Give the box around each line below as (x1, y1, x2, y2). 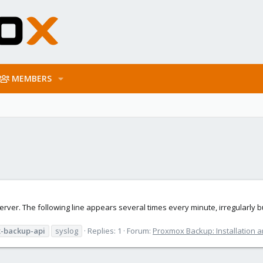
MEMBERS (12, 73, 52, 84)
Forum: (127, 225, 153, 236)
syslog (55, 225, 78, 236)
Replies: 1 (87, 225, 122, 236)
